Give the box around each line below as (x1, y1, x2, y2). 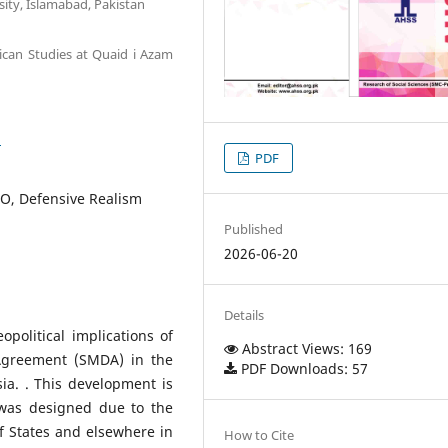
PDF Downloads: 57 (237, 358, 369, 378)
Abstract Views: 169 (238, 338, 373, 358)
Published (224, 219, 284, 238)
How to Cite (224, 426, 295, 444)
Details (224, 305, 265, 324)
